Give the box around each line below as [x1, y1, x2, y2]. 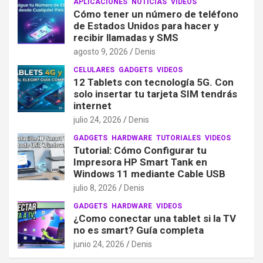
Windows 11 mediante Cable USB [73, 167, 225, 180]
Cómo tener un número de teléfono [73, 8, 238, 20]
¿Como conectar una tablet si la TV [73, 212, 236, 224]
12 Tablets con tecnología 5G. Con [73, 76, 234, 88]
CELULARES [73, 65, 114, 74]
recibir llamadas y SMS [73, 31, 178, 43]
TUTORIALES [156, 133, 201, 142]
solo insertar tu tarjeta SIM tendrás [73, 87, 237, 100]
